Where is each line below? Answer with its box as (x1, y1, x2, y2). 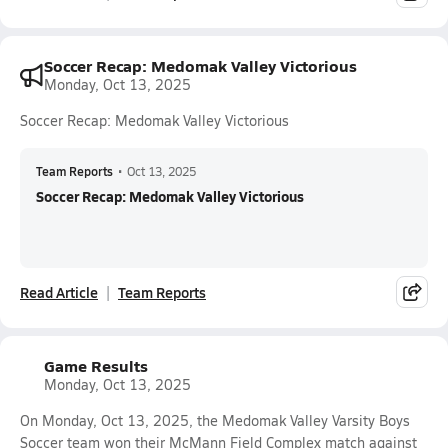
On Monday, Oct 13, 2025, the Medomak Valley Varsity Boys (20, 411, 410, 430)
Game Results (44, 354, 148, 377)
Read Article (20, 282, 98, 302)
